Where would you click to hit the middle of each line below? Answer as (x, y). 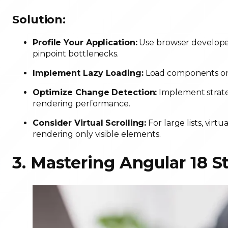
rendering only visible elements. (98, 134)
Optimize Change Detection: (95, 92)
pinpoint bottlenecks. (77, 53)
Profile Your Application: (85, 42)
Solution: (39, 19)
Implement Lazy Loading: (88, 73)
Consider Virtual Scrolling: (90, 123)
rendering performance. (82, 103)
